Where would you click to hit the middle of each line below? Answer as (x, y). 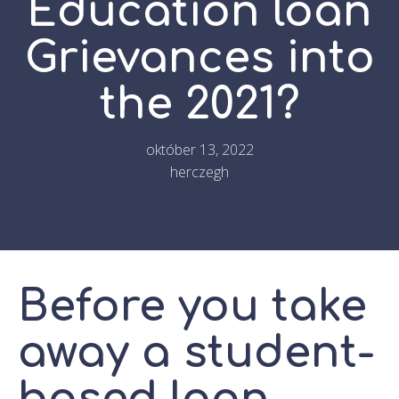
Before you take (192, 306)
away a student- (196, 353)
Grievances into (199, 58)
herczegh (199, 171)
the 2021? (199, 104)
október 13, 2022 (199, 149)
